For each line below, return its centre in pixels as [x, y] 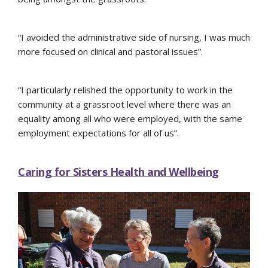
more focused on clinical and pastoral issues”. [110, 52]
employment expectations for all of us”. [98, 133]
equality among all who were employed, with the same [130, 119]
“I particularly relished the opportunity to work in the [125, 90]
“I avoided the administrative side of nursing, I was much [134, 37]
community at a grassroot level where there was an [124, 104]
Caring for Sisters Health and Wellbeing [118, 172]
